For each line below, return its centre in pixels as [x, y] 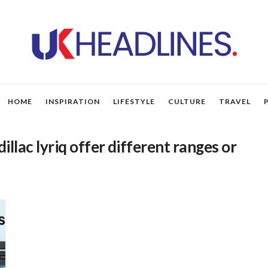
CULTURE [187, 101]
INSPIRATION [72, 101]
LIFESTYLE [134, 101]
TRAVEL [234, 101]
